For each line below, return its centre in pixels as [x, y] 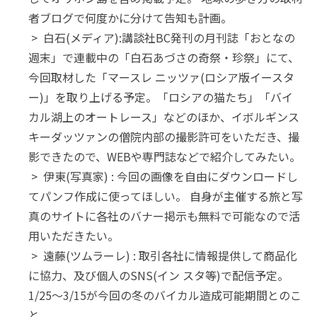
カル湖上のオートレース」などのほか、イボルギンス [164, 117]
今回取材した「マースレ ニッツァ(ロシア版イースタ [161, 77]
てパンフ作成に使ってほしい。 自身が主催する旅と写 [166, 196]
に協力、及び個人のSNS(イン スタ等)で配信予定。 [158, 276]
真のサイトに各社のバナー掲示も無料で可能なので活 [164, 216]
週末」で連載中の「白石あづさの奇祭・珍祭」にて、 [164, 58]
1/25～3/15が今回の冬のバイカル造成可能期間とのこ [165, 295]
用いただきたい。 [74, 236]
